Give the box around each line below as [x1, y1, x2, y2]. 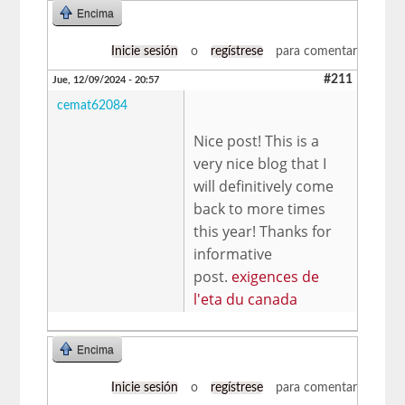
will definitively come [193, 175, 334, 196]
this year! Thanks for [193, 221, 333, 241]
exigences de [231, 266, 320, 287]
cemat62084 [57, 99, 128, 112]
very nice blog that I [193, 153, 327, 174]
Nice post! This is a [193, 130, 320, 151]
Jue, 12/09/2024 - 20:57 [52, 74, 160, 85]
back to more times [193, 198, 326, 219]
